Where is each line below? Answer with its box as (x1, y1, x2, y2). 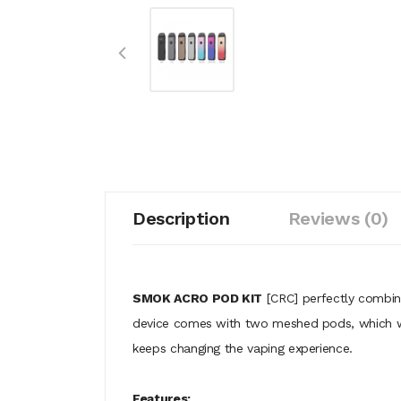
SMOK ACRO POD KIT (132, 291, 263, 305)
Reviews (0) (287, 208, 388, 229)
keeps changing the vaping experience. (132, 341, 354, 355)
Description (132, 208, 230, 229)
